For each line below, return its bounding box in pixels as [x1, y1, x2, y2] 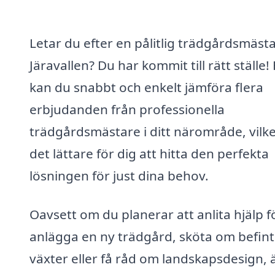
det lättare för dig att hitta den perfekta [29, 144, 269, 162]
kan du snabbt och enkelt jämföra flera [29, 78, 263, 96]
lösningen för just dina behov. [29, 166, 209, 184]
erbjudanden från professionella [29, 100, 225, 118]
